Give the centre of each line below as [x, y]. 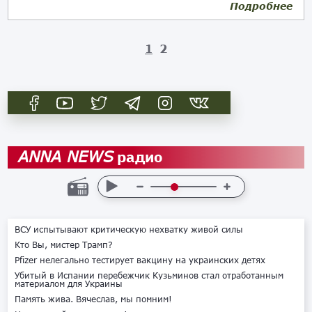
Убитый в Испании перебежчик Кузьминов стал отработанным [149, 275]
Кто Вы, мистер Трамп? [64, 245]
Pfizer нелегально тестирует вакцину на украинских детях [140, 260]
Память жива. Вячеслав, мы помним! [94, 299]
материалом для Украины [69, 284]
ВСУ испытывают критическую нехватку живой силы [129, 229]
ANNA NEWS [66, 156]
